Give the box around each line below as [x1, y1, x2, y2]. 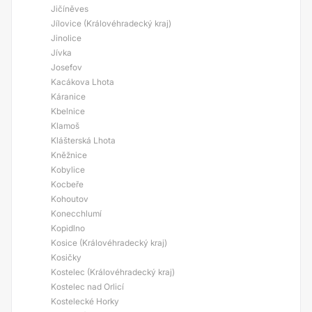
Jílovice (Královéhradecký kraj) [51, 18, 171, 29]
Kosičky [51, 252, 81, 263]
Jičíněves [51, 3, 88, 14]
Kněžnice [51, 150, 87, 160]
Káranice [51, 91, 86, 102]
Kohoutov [51, 194, 88, 204]
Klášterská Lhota [51, 135, 116, 146]
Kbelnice [51, 106, 85, 116]
